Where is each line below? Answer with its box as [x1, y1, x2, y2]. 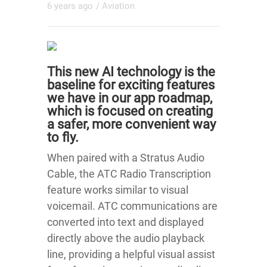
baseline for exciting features [47, 77, 215, 92]
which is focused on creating [47, 103, 213, 119]
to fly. [47, 129, 79, 145]
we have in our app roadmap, [47, 90, 212, 105]
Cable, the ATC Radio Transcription [47, 167, 211, 180]
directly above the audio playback [47, 231, 204, 244]
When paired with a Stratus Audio [47, 151, 204, 164]
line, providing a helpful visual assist [47, 247, 215, 260]
